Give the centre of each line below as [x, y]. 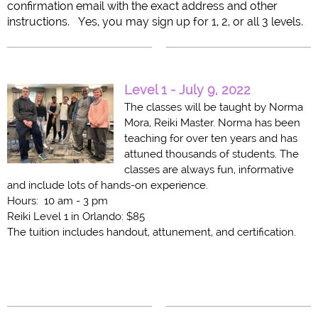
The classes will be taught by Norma [214, 107]
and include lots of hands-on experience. [108, 185]
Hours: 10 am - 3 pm [57, 201]
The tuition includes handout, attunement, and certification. [152, 232]
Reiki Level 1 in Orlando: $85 [76, 216]
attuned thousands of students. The [212, 154]
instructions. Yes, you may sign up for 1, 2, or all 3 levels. [155, 22]
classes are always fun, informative [209, 170]
